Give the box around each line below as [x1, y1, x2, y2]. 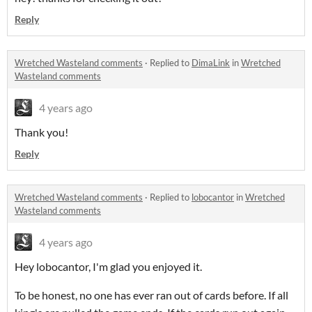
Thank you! [15, 125, 70, 139]
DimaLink [192, 56, 230, 68]
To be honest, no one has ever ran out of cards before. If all [15, 288, 288, 302]
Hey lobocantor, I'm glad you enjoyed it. [15, 259, 204, 273]
